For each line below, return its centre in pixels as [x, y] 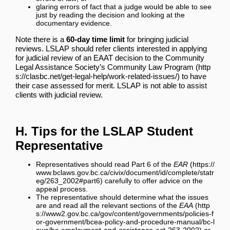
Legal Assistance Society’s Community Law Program [104, 67]
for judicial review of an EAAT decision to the [90, 57]
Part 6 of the [152, 164]
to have [193, 76]
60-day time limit [95, 39]
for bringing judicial [157, 39]
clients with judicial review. [59, 94]
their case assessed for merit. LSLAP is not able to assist [111, 85]
